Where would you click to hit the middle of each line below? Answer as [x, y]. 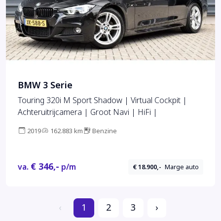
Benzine [105, 131]
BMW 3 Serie [45, 86]
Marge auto [182, 167]
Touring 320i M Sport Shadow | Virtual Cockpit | [102, 101]
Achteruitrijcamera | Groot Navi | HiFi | [88, 112]
